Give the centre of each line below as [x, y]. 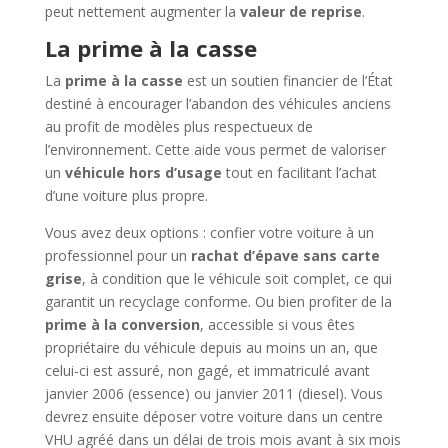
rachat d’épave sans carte [285, 255]
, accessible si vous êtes [277, 324]
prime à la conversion [122, 324]
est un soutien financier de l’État [287, 80]
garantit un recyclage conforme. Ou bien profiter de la [218, 301]
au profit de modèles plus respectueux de [178, 126]
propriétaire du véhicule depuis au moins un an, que [211, 347]
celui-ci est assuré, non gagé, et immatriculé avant [207, 370]
